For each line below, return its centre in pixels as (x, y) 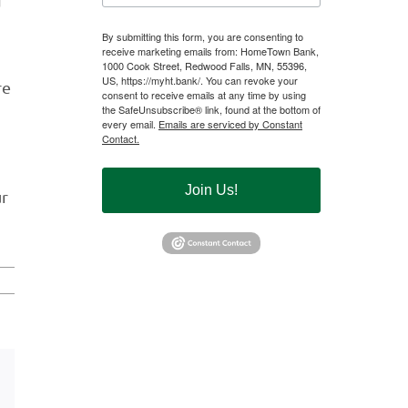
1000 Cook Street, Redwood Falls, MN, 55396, (204, 66)
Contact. (121, 139)
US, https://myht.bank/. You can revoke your (200, 81)
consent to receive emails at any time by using (204, 95)
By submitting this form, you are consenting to (203, 37)
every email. (130, 124)
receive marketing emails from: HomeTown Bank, (210, 51)
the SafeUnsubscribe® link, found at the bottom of (211, 110)
